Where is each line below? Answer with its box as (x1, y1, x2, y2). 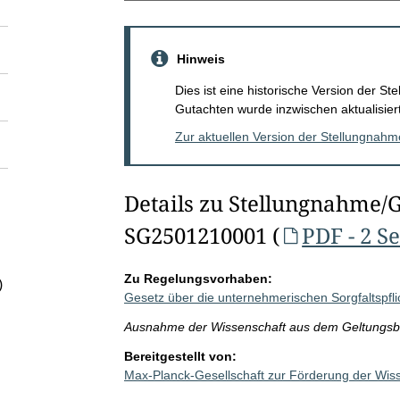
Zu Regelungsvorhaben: (123, 271, 272, 286)
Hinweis (176, 51, 225, 66)
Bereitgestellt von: (123, 348, 237, 363)
